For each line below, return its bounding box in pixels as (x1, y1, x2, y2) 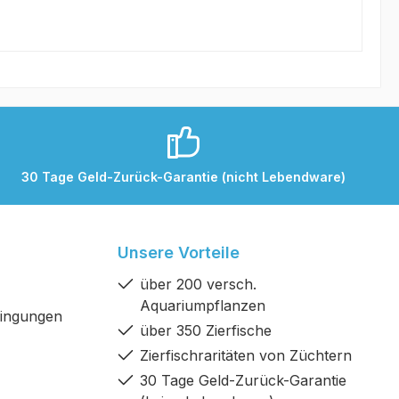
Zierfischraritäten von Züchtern (140, 346, 352, 365)
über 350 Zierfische (140, 322, 272, 340)
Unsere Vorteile (118, 243, 240, 263)
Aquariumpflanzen (140, 297, 265, 315)
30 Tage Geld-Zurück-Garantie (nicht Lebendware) (20, 168, 346, 184)
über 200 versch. (140, 275, 256, 294)
